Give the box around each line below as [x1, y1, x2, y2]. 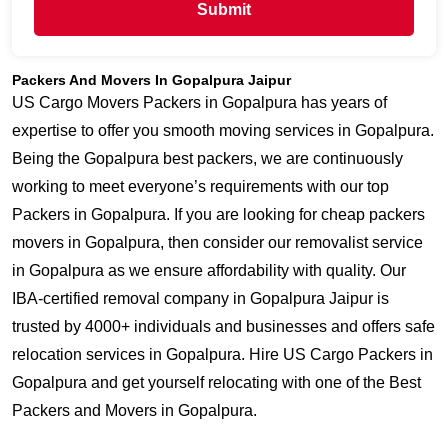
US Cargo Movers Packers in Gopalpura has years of [12, 94, 387, 111]
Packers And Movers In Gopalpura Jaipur [12, 72, 291, 88]
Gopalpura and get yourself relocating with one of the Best [12, 374, 421, 391]
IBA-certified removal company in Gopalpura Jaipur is [12, 290, 389, 307]
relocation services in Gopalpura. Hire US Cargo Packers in [12, 346, 433, 363]
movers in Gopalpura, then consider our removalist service [12, 234, 423, 251]
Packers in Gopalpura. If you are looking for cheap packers [12, 206, 425, 223]
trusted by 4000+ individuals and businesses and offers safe [12, 318, 435, 335]
